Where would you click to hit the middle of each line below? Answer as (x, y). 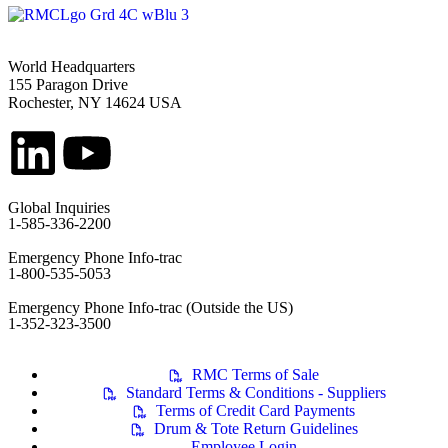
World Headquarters (71, 67)
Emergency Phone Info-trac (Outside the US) (150, 308)
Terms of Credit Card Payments (255, 411)
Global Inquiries (59, 208)
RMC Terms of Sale (255, 375)
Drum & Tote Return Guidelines (255, 429)
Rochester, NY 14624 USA (95, 103)
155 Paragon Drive (68, 85)
